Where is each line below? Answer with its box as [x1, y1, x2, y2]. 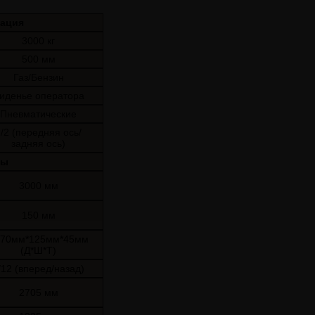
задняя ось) [11, 138, 65, 149]
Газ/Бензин [13, 72, 64, 83]
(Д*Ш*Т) [20, 245, 56, 256]
